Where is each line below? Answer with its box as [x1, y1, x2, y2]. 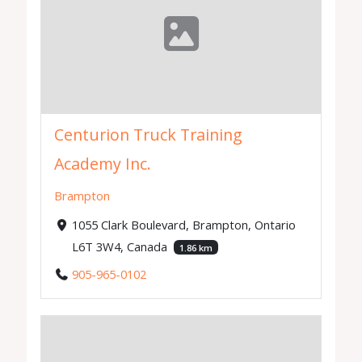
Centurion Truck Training [54, 124, 243, 146]
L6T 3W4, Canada [71, 238, 170, 255]
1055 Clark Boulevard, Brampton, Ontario [71, 216, 296, 233]
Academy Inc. [54, 153, 152, 175]
